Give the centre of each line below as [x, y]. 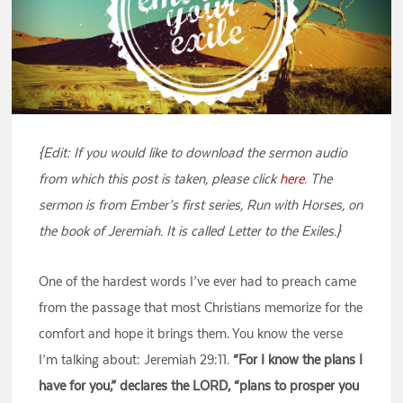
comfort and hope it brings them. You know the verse [191, 334]
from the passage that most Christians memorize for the [201, 308]
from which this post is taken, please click [160, 179]
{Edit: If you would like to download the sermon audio [193, 153]
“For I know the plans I [298, 360]
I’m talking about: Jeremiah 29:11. [136, 360]
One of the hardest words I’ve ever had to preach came [198, 282]
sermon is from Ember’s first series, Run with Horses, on [201, 205]
